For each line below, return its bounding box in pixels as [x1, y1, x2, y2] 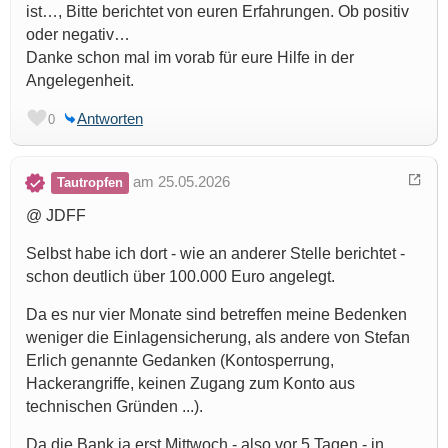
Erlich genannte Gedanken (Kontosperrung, [26, 351, 334, 369]
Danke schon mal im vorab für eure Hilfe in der [26, 48, 354, 66]
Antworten [77, 109, 143, 127]
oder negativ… [26, 25, 130, 43]
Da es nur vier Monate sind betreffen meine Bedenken [26, 305, 407, 323]
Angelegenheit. [26, 71, 134, 89]
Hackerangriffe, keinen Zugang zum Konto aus [26, 374, 355, 392]
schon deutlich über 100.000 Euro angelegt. [26, 267, 335, 285]
